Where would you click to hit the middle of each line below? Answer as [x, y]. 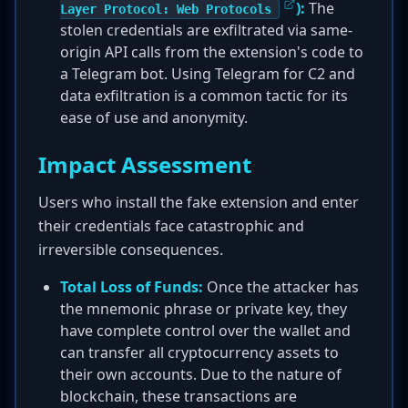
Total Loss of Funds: [132, 287]
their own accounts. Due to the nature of [201, 374]
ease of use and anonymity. [154, 117]
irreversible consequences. [131, 250]
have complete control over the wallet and [205, 331]
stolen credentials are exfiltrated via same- [206, 30]
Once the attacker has [281, 287]
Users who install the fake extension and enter [199, 202]
